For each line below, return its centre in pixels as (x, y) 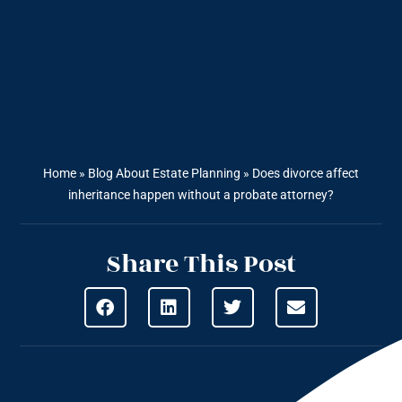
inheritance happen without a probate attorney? (201, 195)
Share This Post (201, 265)
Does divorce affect (306, 174)
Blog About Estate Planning (164, 174)
